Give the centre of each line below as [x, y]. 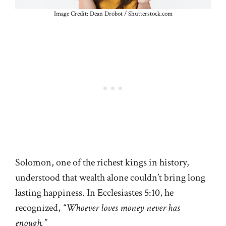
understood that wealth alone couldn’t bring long [110, 177]
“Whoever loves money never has [121, 208]
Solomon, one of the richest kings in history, [102, 162]
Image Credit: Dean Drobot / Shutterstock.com [113, 14]
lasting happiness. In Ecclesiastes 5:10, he [94, 192]
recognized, [39, 208]
